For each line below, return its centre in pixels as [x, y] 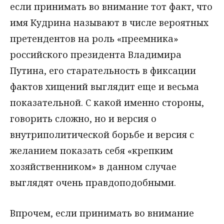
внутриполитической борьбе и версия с [102, 134]
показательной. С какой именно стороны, [107, 102]
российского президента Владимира [96, 54]
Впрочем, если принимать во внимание [102, 213]
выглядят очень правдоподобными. [93, 182]
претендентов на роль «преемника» [94, 38]
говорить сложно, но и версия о [83, 118]
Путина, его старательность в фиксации [103, 70]
